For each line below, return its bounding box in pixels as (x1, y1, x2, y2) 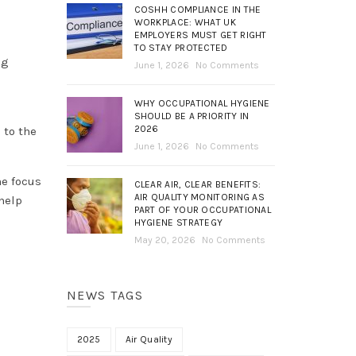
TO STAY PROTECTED (133, 41, 228, 53)
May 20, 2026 (133, 234, 195, 246)
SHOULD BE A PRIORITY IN (133, 110, 250, 122)
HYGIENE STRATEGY (133, 216, 223, 228)
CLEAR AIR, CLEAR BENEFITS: (133, 178, 261, 190)
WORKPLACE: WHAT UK (133, 16, 236, 28)
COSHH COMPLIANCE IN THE (133, 3, 261, 15)
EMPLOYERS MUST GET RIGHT (133, 29, 267, 41)
